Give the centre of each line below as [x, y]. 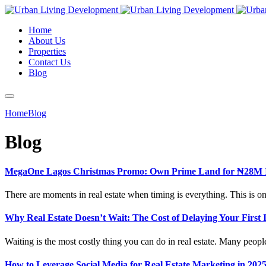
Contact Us [50, 62]
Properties [47, 51]
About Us [47, 41]
